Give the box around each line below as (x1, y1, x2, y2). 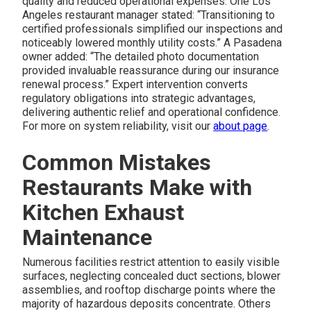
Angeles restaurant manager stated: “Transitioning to (22, 8, 276, 22)
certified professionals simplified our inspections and (22, 22, 283, 35)
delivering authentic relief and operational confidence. (22, 105, 281, 119)
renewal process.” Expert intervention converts (22, 77, 249, 91)
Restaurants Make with (22, 174, 253, 201)
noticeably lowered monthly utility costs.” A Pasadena (22, 35, 283, 49)
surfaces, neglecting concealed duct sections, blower (22, 269, 281, 283)
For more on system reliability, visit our (22, 119, 214, 133)
